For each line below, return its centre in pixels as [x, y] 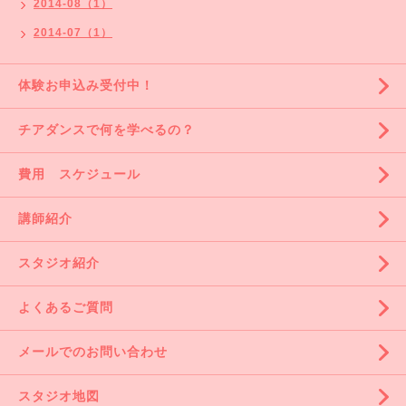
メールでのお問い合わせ [93, 352]
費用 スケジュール [79, 174]
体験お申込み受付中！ [86, 85]
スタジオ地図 [59, 396]
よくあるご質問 [66, 307]
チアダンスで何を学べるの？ [106, 130]
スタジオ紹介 [59, 263]
